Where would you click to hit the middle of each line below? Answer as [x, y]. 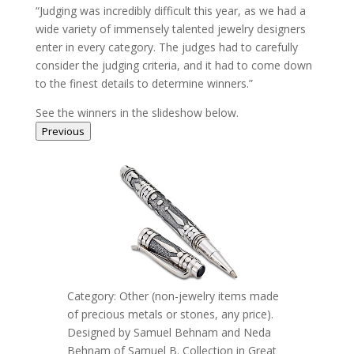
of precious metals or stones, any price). [170, 314]
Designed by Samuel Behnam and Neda [169, 333]
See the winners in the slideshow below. [138, 112]
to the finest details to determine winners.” [144, 83]
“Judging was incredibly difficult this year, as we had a [170, 10]
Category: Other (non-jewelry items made [173, 296]
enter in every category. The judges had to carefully [166, 47]
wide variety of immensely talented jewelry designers [170, 28]
